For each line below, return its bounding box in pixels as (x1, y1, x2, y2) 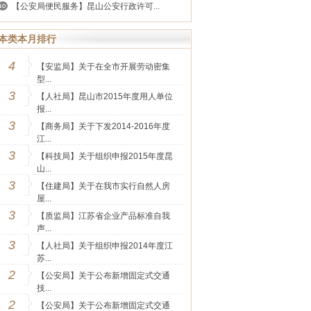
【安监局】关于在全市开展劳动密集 (37, 62, 170, 72)
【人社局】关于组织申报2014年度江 (37, 241, 173, 251)
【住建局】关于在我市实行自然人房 (37, 181, 170, 191)
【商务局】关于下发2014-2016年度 (37, 121, 170, 131)
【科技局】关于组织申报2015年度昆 (37, 151, 173, 161)
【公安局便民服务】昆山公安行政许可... (12, 1, 160, 11)
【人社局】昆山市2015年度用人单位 (37, 92, 173, 101)
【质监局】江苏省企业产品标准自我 (37, 211, 170, 221)
